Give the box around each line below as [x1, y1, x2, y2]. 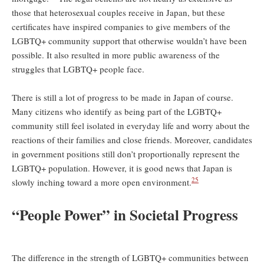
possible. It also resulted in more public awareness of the [12, 49, 220, 61]
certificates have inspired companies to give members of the [12, 21, 230, 32]
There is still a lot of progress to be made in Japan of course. [12, 91, 233, 103]
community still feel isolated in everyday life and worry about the [12, 120, 250, 131]
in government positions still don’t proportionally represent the [12, 148, 240, 160]
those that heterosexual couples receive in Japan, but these [12, 6, 225, 18]
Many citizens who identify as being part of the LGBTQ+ [12, 105, 222, 117]
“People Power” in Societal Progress [12, 204, 238, 226]
